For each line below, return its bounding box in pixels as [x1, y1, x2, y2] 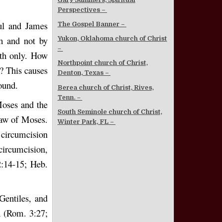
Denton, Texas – [57, 69, 111, 77]
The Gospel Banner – [57, 20, 126, 28]
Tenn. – [57, 93, 82, 101]
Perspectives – [57, 6, 107, 14]
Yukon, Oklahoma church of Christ [57, 35, 167, 43]
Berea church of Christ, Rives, [57, 83, 154, 91]
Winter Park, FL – [57, 117, 115, 125]
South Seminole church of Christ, [57, 108, 162, 115]
